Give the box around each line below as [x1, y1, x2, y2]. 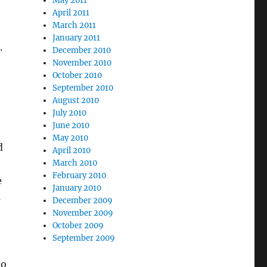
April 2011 [52, 8, 90, 18]
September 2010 [52, 83, 114, 93]
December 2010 [52, 45, 111, 55]
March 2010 [52, 158, 98, 168]
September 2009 [52, 233, 116, 243]
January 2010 [52, 183, 102, 193]
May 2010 [52, 133, 89, 143]
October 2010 [52, 70, 103, 80]
